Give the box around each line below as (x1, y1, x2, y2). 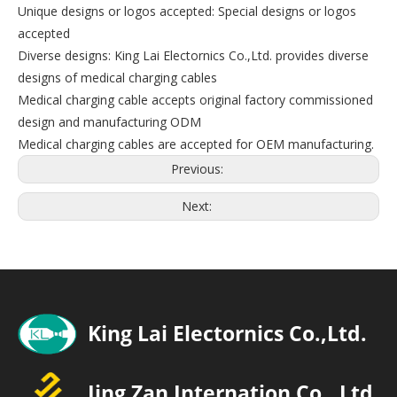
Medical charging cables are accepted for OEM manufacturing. (18, 136, 374, 152)
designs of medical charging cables (18, 69, 217, 86)
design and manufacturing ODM (18, 113, 201, 130)
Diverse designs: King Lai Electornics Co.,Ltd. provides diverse (18, 47, 369, 64)
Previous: (170, 160, 227, 177)
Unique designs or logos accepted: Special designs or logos (18, 3, 356, 19)
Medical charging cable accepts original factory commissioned (18, 91, 373, 108)
